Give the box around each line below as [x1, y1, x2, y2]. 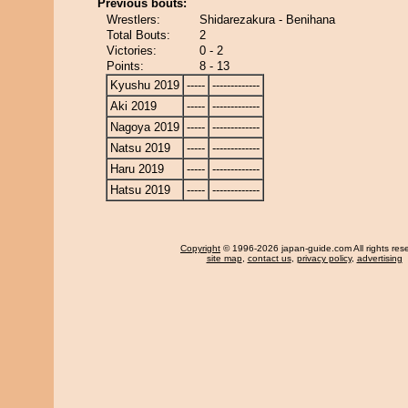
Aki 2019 [110, 99, 157, 113]
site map [206, 253, 242, 263]
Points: [107, 59, 144, 73]
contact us [247, 253, 291, 263]
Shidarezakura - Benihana [199, 13, 335, 26]
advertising [356, 253, 403, 263]
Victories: [107, 44, 157, 57]
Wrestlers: [107, 13, 160, 26]
